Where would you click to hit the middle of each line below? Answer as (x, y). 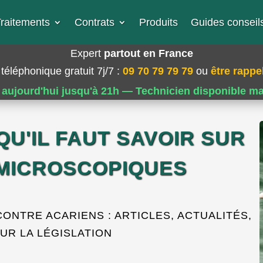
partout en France (148, 53)
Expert (87, 53)
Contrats (94, 22)
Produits (158, 22)
